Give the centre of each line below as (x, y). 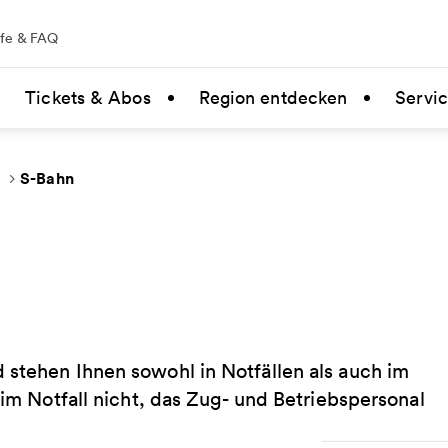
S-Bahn (47, 178)
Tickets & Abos (88, 97)
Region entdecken (273, 97)
